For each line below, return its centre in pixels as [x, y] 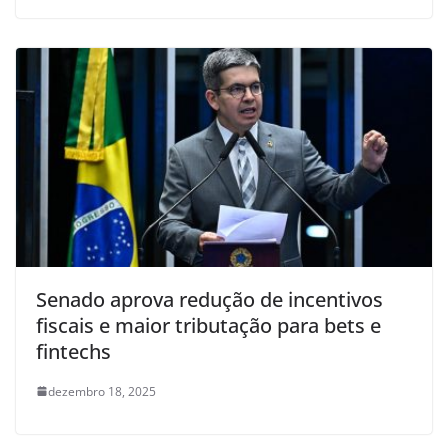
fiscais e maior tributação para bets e [208, 325]
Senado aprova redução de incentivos [209, 299]
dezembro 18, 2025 [102, 391]
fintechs [73, 351]
